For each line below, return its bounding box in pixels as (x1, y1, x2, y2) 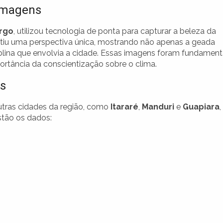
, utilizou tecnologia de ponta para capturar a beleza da (13, 26, 216, 36)
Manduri (142, 102, 174, 112)
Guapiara (183, 102, 220, 112)
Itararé (111, 102, 138, 112)
